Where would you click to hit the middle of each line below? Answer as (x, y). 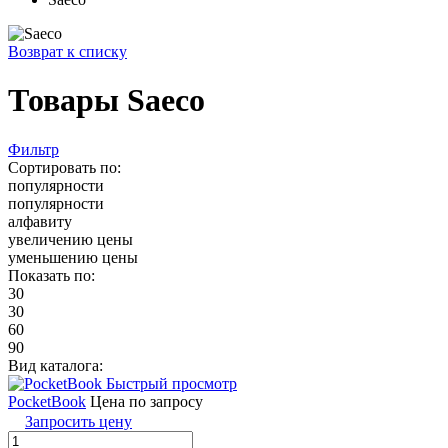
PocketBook (47, 401)
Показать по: (51, 275)
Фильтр (33, 149)
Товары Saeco (106, 100)
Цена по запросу (146, 401)
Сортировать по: (64, 167)
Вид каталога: (55, 365)
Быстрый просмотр (171, 383)
